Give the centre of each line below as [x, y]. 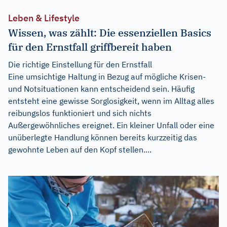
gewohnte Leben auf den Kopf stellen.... [80, 149]
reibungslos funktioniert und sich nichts [80, 113]
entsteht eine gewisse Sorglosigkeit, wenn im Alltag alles [111, 101]
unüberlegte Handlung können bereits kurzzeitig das [103, 137]
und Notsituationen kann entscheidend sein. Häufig [101, 89]
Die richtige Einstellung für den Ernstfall [80, 64]
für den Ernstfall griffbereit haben [90, 47]
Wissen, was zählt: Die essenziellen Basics [110, 33]
